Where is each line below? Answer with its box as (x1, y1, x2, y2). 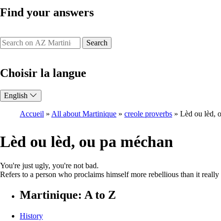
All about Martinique (51, 109, 116, 118)
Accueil (20, 109, 44, 118)
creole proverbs (124, 109, 172, 118)
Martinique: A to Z (20, 188, 116, 202)
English (4, 91, 30, 100)
